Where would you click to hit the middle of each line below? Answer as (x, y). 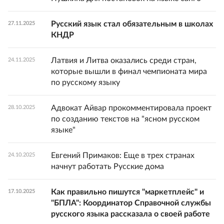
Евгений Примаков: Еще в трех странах (123, 156)
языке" (63, 130)
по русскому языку (85, 83)
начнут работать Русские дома (107, 167)
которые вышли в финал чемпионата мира (129, 72)
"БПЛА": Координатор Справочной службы (131, 203)
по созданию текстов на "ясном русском (125, 119)
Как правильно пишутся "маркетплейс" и (127, 192)
